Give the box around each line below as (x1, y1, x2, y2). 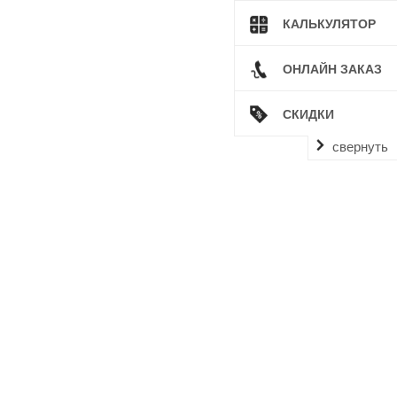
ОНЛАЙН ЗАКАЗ (283, 62, 382, 77)
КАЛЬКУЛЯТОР (283, 17, 376, 32)
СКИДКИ (283, 107, 334, 122)
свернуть (332, 139, 388, 154)
